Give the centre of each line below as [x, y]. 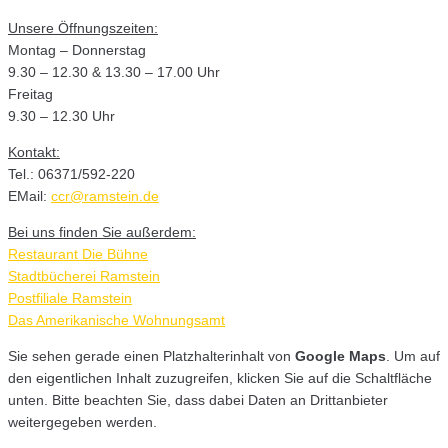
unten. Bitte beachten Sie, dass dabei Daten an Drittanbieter [198, 399]
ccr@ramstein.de [105, 195]
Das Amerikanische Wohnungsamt [116, 319]
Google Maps [340, 355]
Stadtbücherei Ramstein [84, 275]
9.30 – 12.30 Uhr [61, 115]
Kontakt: [34, 151]
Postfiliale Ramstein [70, 297]
